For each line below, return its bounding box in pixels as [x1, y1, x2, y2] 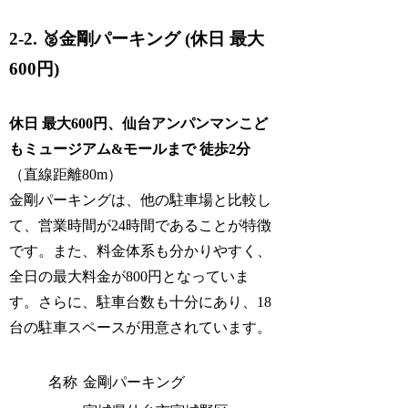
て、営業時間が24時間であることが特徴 [9, 218, 272, 234]
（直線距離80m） [9, 167, 123, 183]
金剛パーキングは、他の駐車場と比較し [9, 192, 272, 209]
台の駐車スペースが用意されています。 [9, 320, 272, 336]
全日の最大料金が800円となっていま [9, 269, 250, 285]
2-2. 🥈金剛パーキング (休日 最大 [9, 28, 265, 48]
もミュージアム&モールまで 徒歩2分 [9, 141, 251, 158]
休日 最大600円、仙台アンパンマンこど [9, 116, 269, 132]
